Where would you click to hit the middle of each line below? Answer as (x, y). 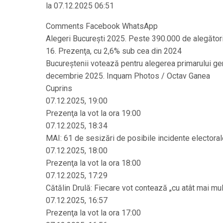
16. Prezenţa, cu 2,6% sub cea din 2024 (114, 51)
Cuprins (59, 88)
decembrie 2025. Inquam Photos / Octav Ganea (128, 76)
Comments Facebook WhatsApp (102, 26)
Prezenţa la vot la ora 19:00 (93, 113)
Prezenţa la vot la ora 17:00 (93, 213)
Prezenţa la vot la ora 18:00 (93, 163)
